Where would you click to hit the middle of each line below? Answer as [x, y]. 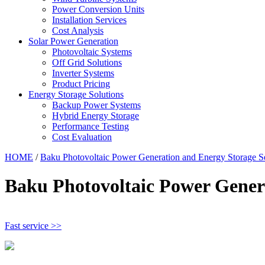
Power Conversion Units [98, 9]
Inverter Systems [83, 73]
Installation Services [89, 20]
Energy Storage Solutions [76, 94]
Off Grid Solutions [87, 62]
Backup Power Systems [96, 105]
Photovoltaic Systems [92, 52]
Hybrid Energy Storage [96, 116]
